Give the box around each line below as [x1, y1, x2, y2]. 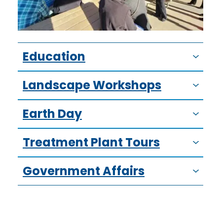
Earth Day [23, 105, 82, 122]
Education [23, 48, 85, 65]
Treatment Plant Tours [23, 134, 160, 150]
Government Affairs [23, 162, 145, 179]
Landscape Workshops [23, 76, 161, 93]
